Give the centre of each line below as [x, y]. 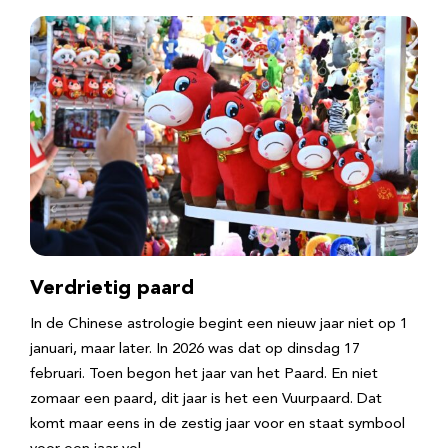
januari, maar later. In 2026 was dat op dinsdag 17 [195, 349]
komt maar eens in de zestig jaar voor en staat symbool [217, 424]
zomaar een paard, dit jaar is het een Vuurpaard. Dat [206, 399]
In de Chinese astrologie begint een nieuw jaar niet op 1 [219, 324]
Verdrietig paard [112, 289]
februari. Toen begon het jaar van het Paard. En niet [204, 374]
